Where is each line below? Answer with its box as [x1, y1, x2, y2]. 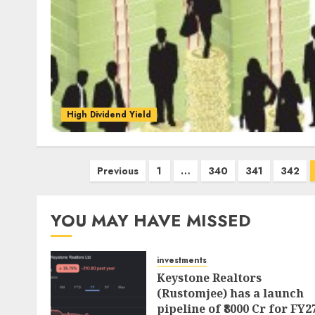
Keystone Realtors [157, 270, 262, 285]
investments [157, 254, 207, 266]
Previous [96, 164, 139, 178]
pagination [36, 180, 117, 205]
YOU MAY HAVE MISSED [51, 208, 251, 233]
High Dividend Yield [67, 108, 151, 121]
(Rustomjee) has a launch [157, 285, 304, 301]
